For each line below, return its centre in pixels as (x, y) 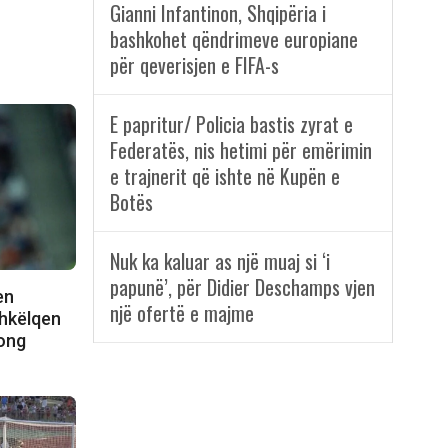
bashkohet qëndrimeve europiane (233, 39)
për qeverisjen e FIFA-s (194, 65)
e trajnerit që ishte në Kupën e (224, 176)
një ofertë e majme (181, 313)
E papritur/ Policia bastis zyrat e (231, 124)
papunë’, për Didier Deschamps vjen (242, 287)
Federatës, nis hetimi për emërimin (240, 150)
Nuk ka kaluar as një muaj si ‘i (219, 261)
